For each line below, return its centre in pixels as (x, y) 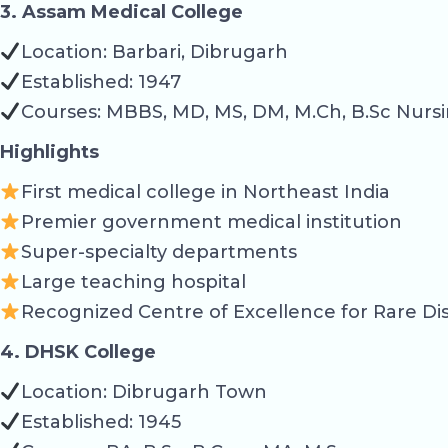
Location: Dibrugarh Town (143, 392)
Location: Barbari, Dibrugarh (154, 52)
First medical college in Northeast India (205, 192)
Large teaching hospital (133, 282)
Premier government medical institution (211, 222)
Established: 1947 (100, 82)
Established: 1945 (100, 422)
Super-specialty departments (158, 252)
